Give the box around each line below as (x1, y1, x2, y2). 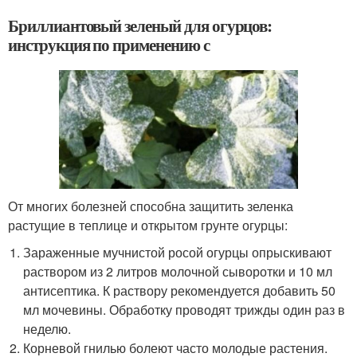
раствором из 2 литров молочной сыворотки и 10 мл (23, 262, 333, 281)
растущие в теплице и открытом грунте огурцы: (8, 216, 288, 235)
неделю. (23, 320, 72, 339)
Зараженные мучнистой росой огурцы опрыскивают (23, 243, 332, 262)
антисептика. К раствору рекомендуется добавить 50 (23, 281, 336, 300)
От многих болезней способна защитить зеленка (8, 197, 293, 216)
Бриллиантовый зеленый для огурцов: (8, 13, 273, 37)
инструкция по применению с (8, 32, 210, 57)
